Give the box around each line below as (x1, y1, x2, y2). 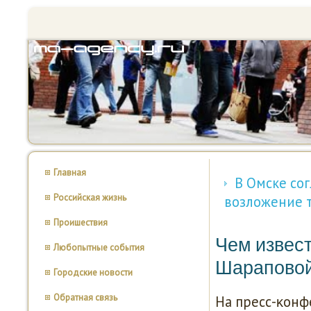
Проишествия (53, 217, 108, 228)
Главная (53, 167, 86, 178)
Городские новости (53, 267, 133, 278)
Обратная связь (53, 292, 117, 303)
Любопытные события (53, 242, 144, 253)
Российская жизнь (53, 192, 126, 203)
